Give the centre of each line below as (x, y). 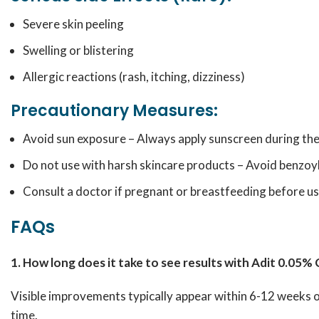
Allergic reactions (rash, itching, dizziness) (134, 77)
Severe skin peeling (73, 24)
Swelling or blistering (78, 50)
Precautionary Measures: (114, 111)
